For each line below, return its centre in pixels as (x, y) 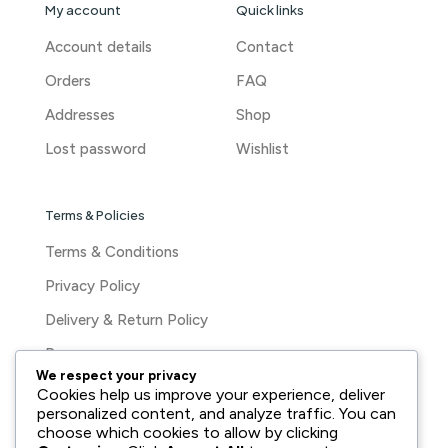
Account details (98, 47)
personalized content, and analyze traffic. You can (216, 413)
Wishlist (262, 149)
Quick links (270, 10)
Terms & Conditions (112, 252)
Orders (68, 81)
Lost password (95, 149)
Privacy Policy (92, 286)
